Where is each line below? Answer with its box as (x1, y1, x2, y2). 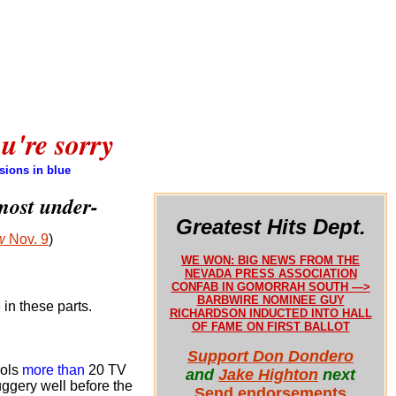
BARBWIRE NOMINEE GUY (196, 293, 345, 307)
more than (22, 362, 85, 377)
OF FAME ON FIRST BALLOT (191, 320, 350, 333)
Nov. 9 (5, 232, 49, 247)
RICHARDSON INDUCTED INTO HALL (169, 307, 372, 320)
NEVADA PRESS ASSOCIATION (184, 267, 357, 280)
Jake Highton (218, 366, 318, 384)
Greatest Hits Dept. (175, 215, 366, 239)
